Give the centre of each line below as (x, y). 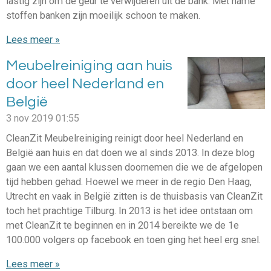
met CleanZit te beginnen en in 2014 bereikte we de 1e (122, 225)
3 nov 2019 (30, 119)
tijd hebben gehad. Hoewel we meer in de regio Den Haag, (129, 181)
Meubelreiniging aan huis (89, 66)
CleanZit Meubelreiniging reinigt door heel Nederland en (125, 138)
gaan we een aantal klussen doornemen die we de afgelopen (134, 167)
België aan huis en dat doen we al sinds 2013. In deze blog (130, 152)
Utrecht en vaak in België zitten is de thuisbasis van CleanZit (134, 196)
